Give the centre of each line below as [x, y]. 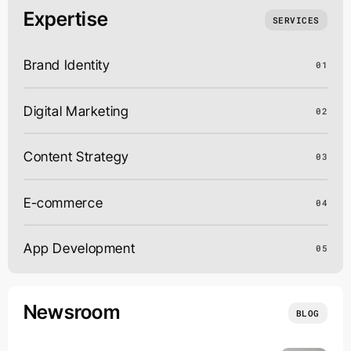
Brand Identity [67, 65]
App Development [80, 248]
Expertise [66, 19]
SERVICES [296, 20]
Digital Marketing [76, 110]
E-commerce [63, 202]
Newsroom [72, 312]
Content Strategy [76, 157]
